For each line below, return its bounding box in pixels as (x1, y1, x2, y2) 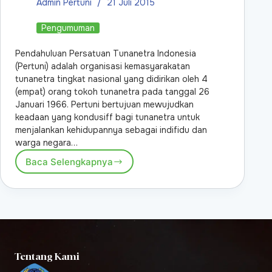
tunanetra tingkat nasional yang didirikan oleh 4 (15, 73, 208, 85)
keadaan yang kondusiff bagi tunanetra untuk (15, 112, 200, 123)
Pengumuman (41, 22, 95, 34)
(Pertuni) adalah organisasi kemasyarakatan (15, 61, 190, 72)
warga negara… (15, 137, 78, 149)
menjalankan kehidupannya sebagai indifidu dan (15, 124, 207, 136)
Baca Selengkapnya (25, 155, 113, 168)
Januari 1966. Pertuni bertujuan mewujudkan (15, 99, 194, 110)
